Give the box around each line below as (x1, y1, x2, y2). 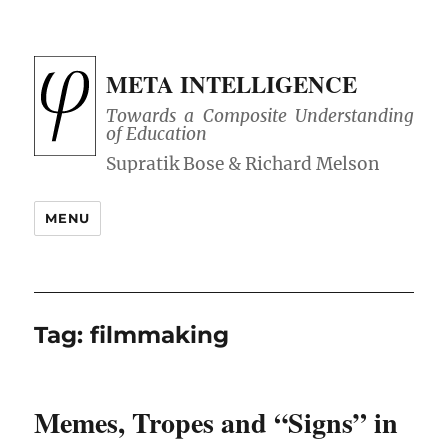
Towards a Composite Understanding (106, 105, 414, 128)
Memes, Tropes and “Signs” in (34, 402, 399, 444)
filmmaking (90, 321, 230, 350)
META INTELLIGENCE (106, 67, 358, 101)
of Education (106, 123, 208, 146)
